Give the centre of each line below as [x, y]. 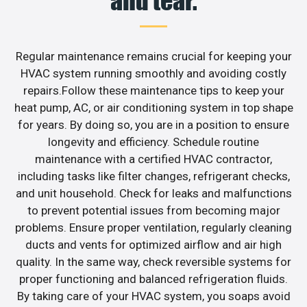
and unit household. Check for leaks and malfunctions [153, 193]
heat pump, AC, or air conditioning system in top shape [153, 107]
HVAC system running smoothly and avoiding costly [153, 73]
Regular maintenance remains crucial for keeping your [153, 56]
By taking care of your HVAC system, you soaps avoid [153, 296]
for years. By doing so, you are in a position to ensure [153, 124]
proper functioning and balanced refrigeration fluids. [153, 279]
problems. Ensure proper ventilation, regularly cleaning [153, 227]
